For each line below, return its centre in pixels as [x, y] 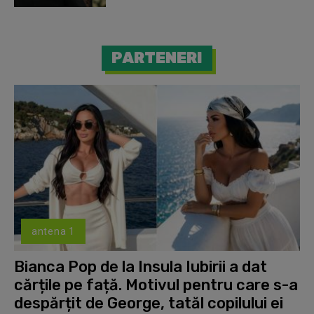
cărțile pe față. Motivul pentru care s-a [156, 285]
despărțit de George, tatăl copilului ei [149, 303]
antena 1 [53, 231]
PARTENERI [157, 58]
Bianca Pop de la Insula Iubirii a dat [141, 266]
